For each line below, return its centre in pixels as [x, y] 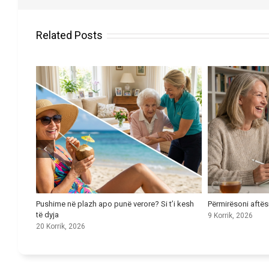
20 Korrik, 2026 [60, 227]
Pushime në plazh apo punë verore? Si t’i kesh [115, 204]
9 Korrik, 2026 [231, 216]
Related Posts [69, 35]
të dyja [47, 214]
